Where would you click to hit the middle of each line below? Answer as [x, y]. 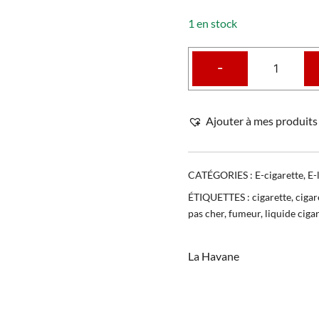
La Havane [214, 256]
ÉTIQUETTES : [220, 197]
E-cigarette [279, 174]
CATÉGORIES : [221, 174]
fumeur [245, 213]
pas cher [206, 213]
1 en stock [213, 23]
